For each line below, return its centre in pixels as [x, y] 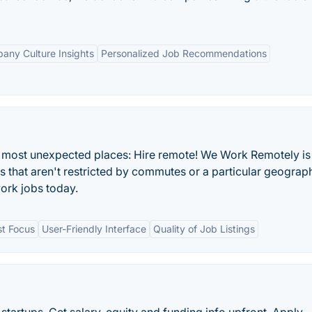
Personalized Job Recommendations [184, 53]
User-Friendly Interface [94, 229]
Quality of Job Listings [204, 229]
